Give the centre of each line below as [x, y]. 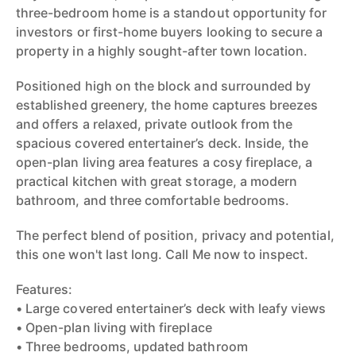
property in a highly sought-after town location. [162, 51]
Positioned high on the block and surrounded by [164, 86]
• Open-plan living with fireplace [114, 327]
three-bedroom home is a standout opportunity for [172, 13]
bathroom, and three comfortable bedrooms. [153, 200]
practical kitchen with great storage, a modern [157, 181]
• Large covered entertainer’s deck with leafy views [171, 308]
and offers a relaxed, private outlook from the [155, 124]
